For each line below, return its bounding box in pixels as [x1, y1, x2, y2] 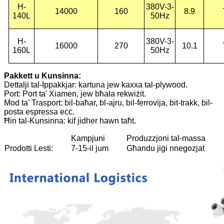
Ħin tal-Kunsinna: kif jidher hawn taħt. [4, 116, 136, 125]
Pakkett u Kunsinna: [4, 71, 81, 80]
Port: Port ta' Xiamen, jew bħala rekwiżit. [4, 89, 146, 98]
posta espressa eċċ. [4, 107, 74, 116]
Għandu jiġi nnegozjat [126, 143, 204, 152]
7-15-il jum [71, 143, 108, 152]
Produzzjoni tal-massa [126, 133, 205, 142]
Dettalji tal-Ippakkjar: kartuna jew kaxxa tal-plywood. [4, 80, 187, 89]
